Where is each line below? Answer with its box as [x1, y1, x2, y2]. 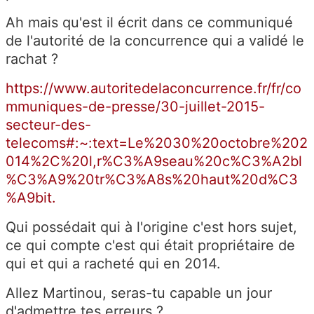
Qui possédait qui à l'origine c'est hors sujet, [6, 218, 297, 235]
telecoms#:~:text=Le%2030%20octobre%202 [6, 134, 308, 151]
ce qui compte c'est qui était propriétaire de [6, 236, 295, 254]
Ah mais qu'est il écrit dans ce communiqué [6, 13, 293, 31]
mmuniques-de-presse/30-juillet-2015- [6, 97, 265, 115]
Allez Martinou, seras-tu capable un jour [6, 284, 272, 301]
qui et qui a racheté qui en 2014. [6, 254, 221, 272]
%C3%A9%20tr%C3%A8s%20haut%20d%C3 [6, 170, 298, 188]
